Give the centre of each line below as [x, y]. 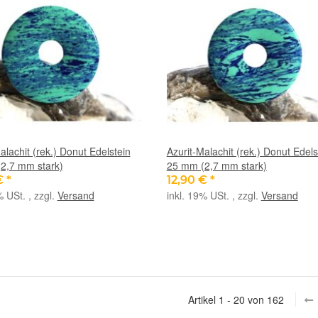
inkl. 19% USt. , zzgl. [214, 195]
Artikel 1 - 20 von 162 [236, 300]
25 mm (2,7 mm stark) [216, 165]
